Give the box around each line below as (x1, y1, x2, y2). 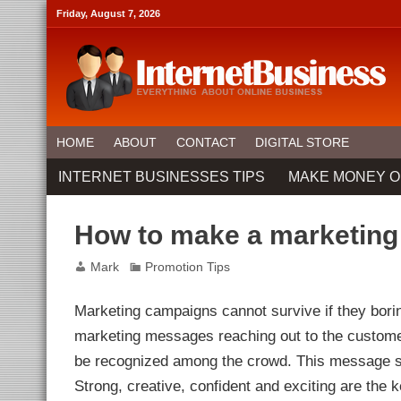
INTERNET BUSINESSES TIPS (58, 168, 266, 184)
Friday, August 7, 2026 (56, 7, 161, 19)
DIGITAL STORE (255, 135, 350, 150)
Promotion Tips (144, 260, 230, 274)
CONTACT (175, 135, 236, 150)
